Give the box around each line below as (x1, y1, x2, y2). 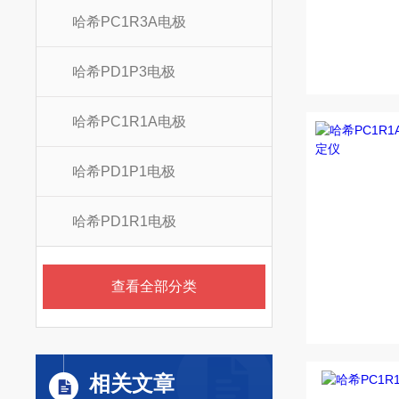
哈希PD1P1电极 (72, 164, 176, 179)
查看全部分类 (110, 279, 197, 294)
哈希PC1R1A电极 (72, 114, 187, 129)
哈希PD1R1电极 (72, 214, 177, 229)
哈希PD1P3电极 (72, 64, 176, 79)
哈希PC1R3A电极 (72, 14, 187, 29)
